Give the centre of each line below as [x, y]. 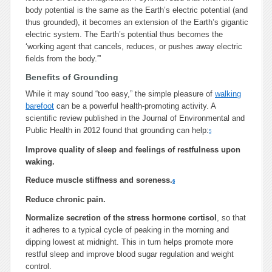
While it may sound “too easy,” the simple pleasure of [120, 94]
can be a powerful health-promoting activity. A [135, 106]
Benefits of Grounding [72, 77]
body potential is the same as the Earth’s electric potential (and [137, 10]
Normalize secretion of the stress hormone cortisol [121, 218]
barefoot [40, 106]
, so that [231, 218]
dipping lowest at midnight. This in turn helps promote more [129, 242]
